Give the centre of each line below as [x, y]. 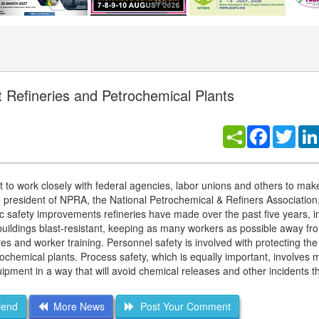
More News [76, 307]
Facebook [292, 131]
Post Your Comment [182, 307]
